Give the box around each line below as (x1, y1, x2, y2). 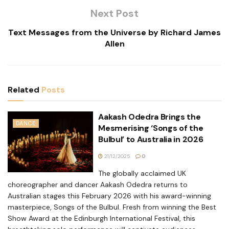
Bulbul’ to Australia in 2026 (98, 133, 203, 145)
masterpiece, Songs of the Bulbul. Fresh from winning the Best (8, 202, 216, 212)
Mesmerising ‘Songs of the (98, 122, 203, 133)
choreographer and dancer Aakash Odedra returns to (8, 179, 188, 189)
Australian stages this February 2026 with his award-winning (8, 191, 211, 200)
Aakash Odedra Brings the (98, 111, 201, 122)
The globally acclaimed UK (98, 168, 187, 178)
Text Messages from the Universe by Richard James (8, 27, 221, 38)
